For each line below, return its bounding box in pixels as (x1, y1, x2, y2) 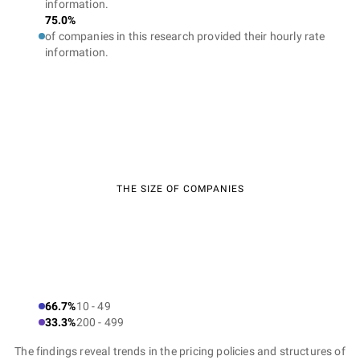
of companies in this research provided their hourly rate (45, 30, 325, 43)
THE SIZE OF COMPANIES (116, 183, 244, 194)
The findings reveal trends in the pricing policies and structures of (14, 345, 346, 358)
